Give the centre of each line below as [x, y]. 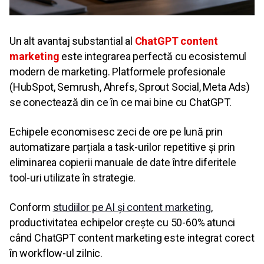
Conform [31, 207]
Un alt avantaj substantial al [72, 41]
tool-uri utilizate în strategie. [73, 178]
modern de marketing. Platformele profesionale [118, 72]
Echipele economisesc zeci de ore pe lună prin [116, 132]
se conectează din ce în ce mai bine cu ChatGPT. [121, 103]
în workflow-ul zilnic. [56, 253]
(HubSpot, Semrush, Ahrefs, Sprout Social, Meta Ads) [130, 87]
